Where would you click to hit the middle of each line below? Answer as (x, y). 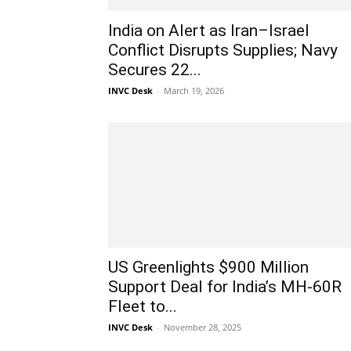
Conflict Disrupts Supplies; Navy (223, 50)
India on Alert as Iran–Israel (209, 31)
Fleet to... (143, 306)
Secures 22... (155, 70)
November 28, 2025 (203, 327)
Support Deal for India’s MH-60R (225, 287)
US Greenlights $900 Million (208, 267)
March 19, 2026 (194, 90)
